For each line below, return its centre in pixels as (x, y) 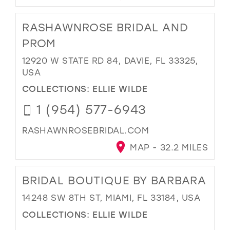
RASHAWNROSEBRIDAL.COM (85, 130)
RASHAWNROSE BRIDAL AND (105, 27)
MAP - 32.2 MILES (168, 147)
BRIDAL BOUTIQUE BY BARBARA (114, 180)
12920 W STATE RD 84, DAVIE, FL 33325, (110, 60)
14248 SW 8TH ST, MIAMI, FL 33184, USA (111, 198)
